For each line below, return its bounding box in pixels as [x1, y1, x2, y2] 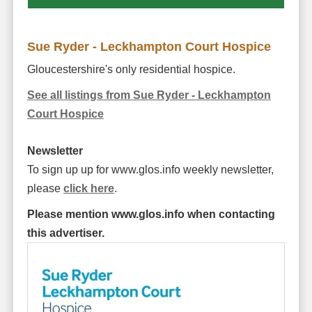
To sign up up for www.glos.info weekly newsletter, [26, 164, 274, 176]
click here [63, 182, 114, 195]
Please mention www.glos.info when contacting [26, 208, 275, 221]
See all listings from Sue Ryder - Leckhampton [26, 89, 271, 102]
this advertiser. [26, 227, 104, 240]
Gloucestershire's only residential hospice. [26, 63, 235, 76]
